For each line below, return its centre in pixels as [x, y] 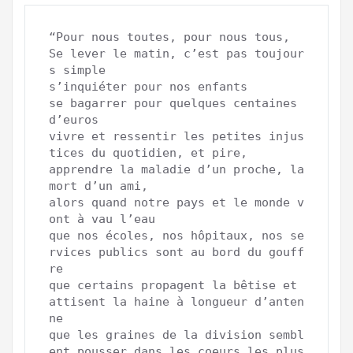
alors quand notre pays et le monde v [176, 202]
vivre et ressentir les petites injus [176, 136]
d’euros [74, 119]
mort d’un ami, [98, 186]
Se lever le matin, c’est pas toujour [176, 53]
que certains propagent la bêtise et [173, 285]
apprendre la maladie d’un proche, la [176, 169]
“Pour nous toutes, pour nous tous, [169, 37]
